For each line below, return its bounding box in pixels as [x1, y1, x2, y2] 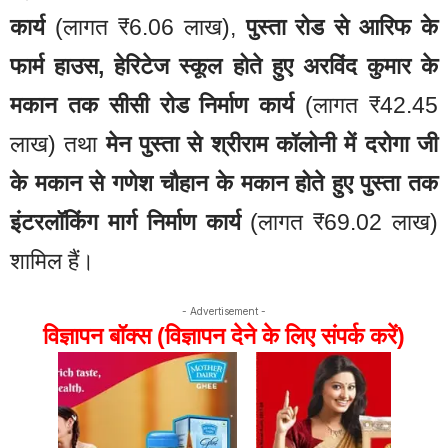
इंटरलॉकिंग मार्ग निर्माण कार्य [10, 208, 241, 235]
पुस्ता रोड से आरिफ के [245, 13, 438, 40]
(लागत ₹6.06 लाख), [45, 13, 246, 40]
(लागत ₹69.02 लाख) [240, 208, 438, 235]
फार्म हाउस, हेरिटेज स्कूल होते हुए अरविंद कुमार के [10, 52, 438, 79]
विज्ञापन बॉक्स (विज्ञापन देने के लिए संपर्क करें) [43, 323, 405, 350]
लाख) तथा [10, 130, 106, 157]
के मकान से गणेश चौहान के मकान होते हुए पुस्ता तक [10, 169, 438, 196]
